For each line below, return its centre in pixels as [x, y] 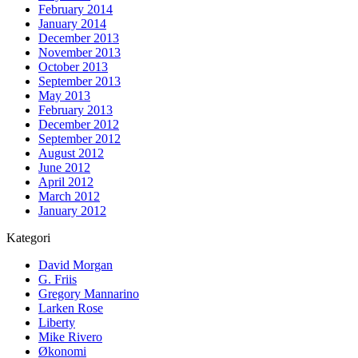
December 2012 [79, 124]
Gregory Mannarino [89, 293]
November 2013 [80, 52]
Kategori [28, 237]
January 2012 [72, 210]
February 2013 [76, 109]
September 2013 [80, 81]
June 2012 [64, 167]
